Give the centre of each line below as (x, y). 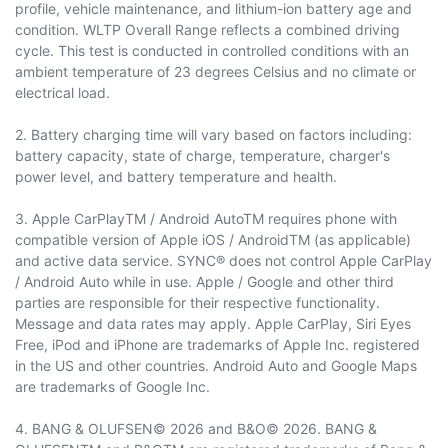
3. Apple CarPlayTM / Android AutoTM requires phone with (206, 218)
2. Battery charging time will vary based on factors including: (213, 134)
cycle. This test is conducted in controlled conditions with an (212, 50)
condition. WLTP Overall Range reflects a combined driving (207, 29)
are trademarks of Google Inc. (112, 386)
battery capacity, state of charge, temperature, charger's (202, 155)
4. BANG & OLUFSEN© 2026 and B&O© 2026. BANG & (196, 428)
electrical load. (62, 92)
